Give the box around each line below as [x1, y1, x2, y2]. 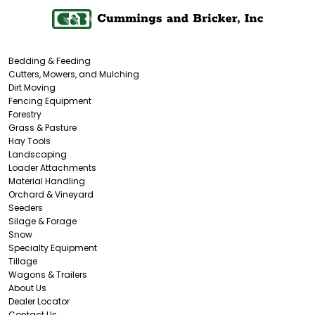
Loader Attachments [8, 161, 96, 174]
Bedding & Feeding [8, 54, 91, 67]
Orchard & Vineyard [8, 188, 94, 200]
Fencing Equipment [8, 94, 91, 107]
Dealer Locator [8, 295, 70, 307]
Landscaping [8, 148, 67, 160]
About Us [8, 281, 46, 294]
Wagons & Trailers [8, 268, 87, 281]
